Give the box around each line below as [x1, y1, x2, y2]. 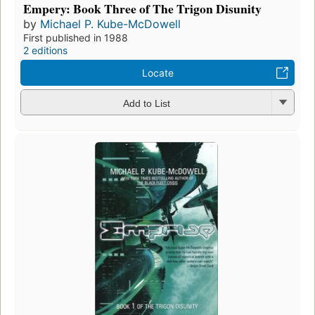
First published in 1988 [23, 32, 128, 44]
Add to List [122, 97, 170, 109]
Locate [141, 67, 174, 79]
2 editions [23, 44, 67, 57]
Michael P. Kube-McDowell [40, 17, 181, 32]
